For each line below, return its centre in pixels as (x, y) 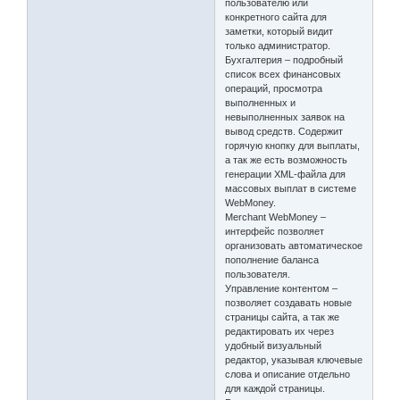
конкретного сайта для (276, 17)
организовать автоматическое (294, 245)
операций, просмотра (274, 88)
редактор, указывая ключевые (294, 359)
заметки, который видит (279, 31)
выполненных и (261, 102)
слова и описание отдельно (288, 374)
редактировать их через (280, 331)
